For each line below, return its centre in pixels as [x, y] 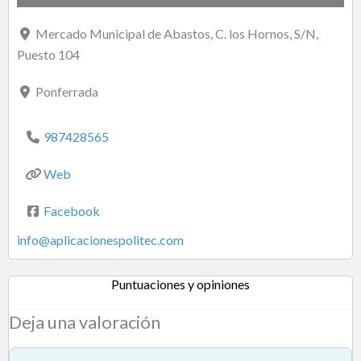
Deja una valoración [85, 322]
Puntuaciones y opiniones [180, 284]
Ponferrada [67, 91]
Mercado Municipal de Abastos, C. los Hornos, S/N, [177, 33]
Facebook [72, 210]
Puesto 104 [48, 54]
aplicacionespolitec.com [117, 239]
